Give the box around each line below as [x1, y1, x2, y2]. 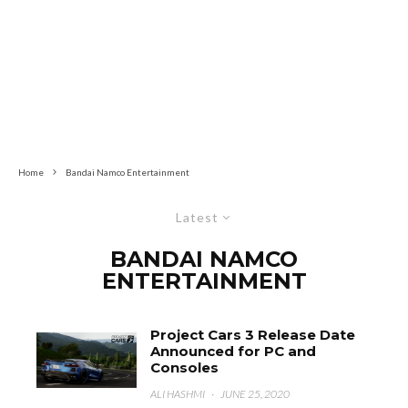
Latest [176, 209, 219, 225]
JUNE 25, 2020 [220, 387, 291, 401]
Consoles [150, 359, 219, 376]
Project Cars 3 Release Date [150, 326, 356, 343]
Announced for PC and [150, 342, 317, 360]
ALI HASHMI [150, 387, 206, 401]
